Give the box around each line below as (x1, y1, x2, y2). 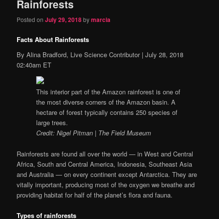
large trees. (36, 118, 68, 128)
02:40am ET (17, 60, 52, 70)
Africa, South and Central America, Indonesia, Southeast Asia (17, 159, 193, 169)
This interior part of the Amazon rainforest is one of (36, 87, 181, 97)
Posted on (17, 15, 45, 23)
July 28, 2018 (145, 50, 184, 60)
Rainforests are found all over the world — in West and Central (17, 149, 194, 158)
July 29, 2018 (45, 15, 82, 24)
